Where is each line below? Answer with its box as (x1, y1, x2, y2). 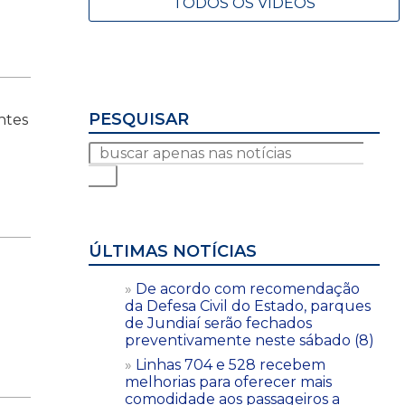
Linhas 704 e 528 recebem (136, 355, 325, 373)
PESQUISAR (89, 108, 189, 129)
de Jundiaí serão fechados (125, 314, 312, 332)
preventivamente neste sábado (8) (125, 331, 374, 349)
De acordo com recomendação (136, 279, 360, 297)
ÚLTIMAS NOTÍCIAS (89, 240, 257, 261)
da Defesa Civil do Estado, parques (125, 297, 371, 315)
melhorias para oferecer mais (125, 372, 332, 391)
